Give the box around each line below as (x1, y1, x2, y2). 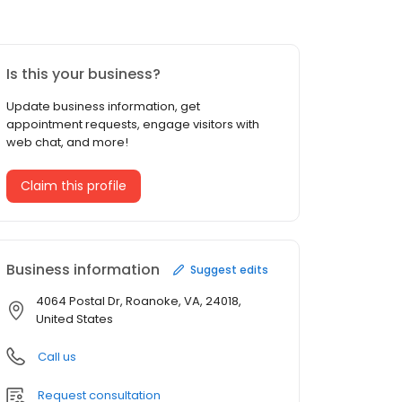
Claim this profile (21, 177, 127, 196)
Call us (38, 348, 76, 366)
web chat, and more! (6, 134, 128, 152)
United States (36, 310, 113, 328)
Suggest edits (190, 261, 268, 277)
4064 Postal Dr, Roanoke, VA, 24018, (36, 293, 241, 310)
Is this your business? (6, 64, 161, 85)
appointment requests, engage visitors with (6, 116, 259, 134)
